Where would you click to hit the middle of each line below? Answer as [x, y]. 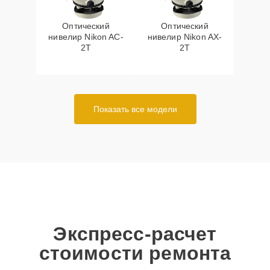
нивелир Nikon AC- [86, 37]
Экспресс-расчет [135, 234]
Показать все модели [135, 109]
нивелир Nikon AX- [185, 37]
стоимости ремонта [135, 253]
